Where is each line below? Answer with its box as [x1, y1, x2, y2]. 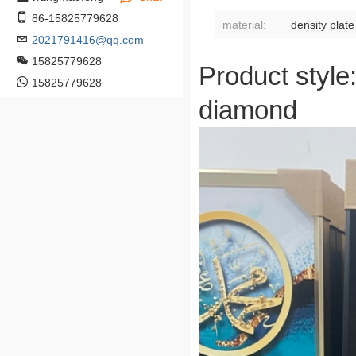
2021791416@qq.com [32, 33, 144, 46]
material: [222, 18, 266, 31]
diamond [199, 95, 297, 125]
